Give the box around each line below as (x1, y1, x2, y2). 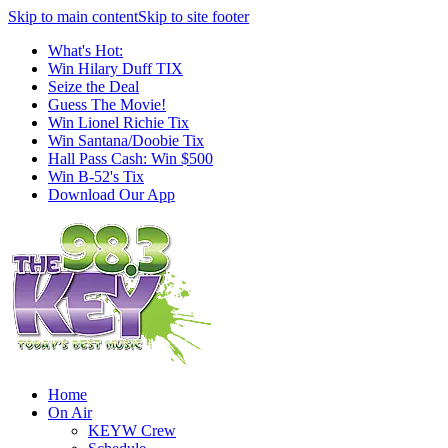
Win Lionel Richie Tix (48, 114, 189, 131)
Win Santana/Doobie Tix (48, 132, 204, 149)
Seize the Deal (48, 78, 139, 95)
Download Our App (48, 186, 175, 203)
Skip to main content (8, 8, 138, 25)
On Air (48, 404, 92, 421)
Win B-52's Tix (48, 168, 144, 185)
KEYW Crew (88, 422, 176, 439)
